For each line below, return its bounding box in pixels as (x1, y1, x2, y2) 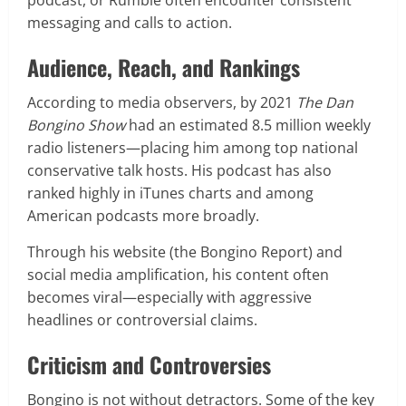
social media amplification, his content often (27, 264, 329, 285)
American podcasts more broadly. (27, 205, 263, 226)
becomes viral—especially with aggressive (27, 286, 312, 307)
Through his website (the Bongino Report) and (27, 241, 343, 262)
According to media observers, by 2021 (27, 92, 296, 112)
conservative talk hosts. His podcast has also (27, 159, 332, 180)
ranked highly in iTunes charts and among (27, 182, 314, 203)
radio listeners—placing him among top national (27, 137, 358, 158)
